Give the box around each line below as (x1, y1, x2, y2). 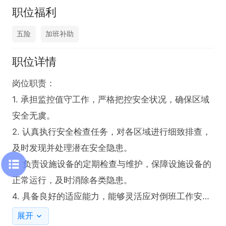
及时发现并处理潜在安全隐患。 (12, 143, 132, 153)
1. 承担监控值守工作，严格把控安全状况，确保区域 (12, 94, 210, 105)
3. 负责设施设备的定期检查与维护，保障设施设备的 (12, 159, 212, 169)
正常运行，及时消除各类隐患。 (12, 175, 132, 186)
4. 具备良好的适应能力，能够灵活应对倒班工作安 (12, 191, 203, 202)
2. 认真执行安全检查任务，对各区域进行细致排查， (12, 127, 211, 137)
